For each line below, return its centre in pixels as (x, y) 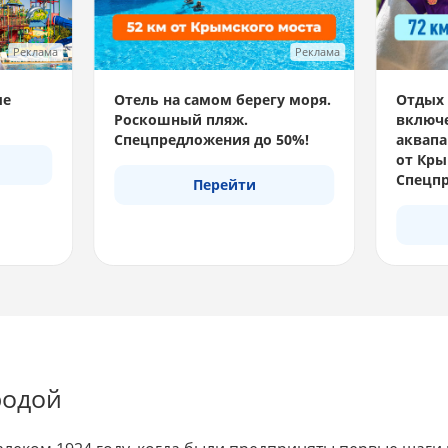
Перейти (224, 184)
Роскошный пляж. (180, 119)
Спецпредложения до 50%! (211, 139)
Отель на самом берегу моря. (222, 99)
